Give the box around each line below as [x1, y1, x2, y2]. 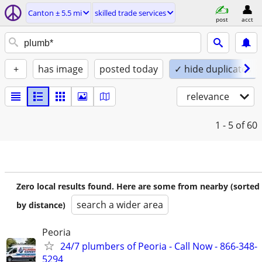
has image [38, 63, 83, 75]
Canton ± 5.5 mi [28, 8, 82, 18]
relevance [187, 90, 229, 103]
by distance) [16, 199, 65, 211]
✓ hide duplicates [174, 63, 251, 75]
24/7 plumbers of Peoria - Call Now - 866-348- [60, 240, 257, 253]
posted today [99, 63, 158, 75]
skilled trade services [95, 8, 166, 18]
